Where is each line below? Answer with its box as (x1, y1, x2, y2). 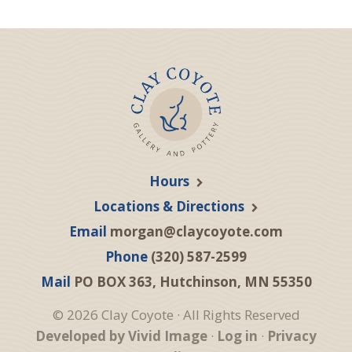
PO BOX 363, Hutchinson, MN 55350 (73, 273, 312, 291)
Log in (217, 327, 258, 345)
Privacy (267, 327, 317, 345)
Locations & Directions (93, 197, 244, 215)
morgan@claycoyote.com (110, 222, 283, 240)
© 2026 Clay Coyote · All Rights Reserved (52, 306, 300, 324)
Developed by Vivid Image (35, 327, 207, 345)
